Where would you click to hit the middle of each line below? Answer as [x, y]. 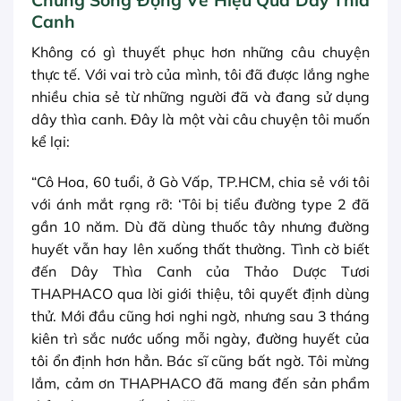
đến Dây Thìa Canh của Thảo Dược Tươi [200, 272]
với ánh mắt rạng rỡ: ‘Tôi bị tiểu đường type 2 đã [200, 205]
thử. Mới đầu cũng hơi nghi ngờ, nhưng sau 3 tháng [200, 316]
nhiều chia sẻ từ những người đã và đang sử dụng [200, 96]
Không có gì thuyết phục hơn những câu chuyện [200, 51]
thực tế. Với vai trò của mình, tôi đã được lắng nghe [200, 74]
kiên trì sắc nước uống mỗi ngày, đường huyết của [200, 339]
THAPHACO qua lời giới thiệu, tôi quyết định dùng [200, 294]
